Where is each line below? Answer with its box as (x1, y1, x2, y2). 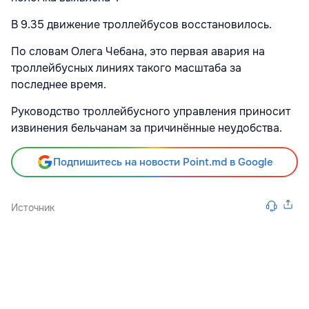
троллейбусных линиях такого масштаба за (11, 61, 241, 75)
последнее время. (11, 77, 109, 92)
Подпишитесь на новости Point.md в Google (52, 155, 273, 169)
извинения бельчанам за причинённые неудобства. (11, 121, 282, 135)
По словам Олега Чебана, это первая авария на (11, 44, 265, 59)
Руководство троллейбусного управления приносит (11, 104, 290, 119)
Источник (11, 201, 54, 214)
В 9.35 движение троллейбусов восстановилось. (11, 17, 272, 32)
